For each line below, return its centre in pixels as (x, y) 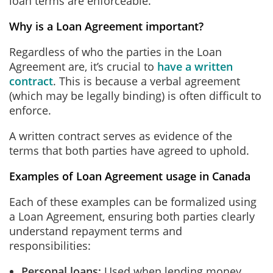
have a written (195, 66)
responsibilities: (50, 246)
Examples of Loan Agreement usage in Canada (130, 176)
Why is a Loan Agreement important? (106, 26)
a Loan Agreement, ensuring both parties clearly (132, 216)
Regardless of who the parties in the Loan (115, 52)
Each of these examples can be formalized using (133, 202)
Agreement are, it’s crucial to (83, 66)
